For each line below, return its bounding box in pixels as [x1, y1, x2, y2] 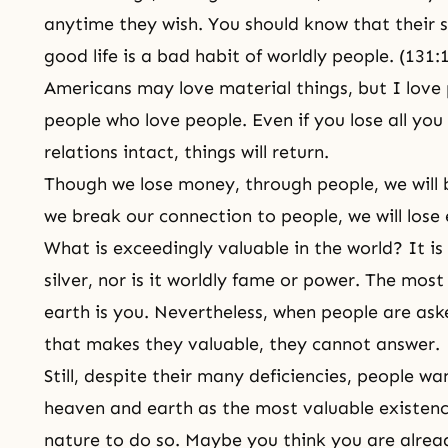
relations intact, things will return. [44, 141, 329, 163]
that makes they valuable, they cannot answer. [44, 333, 440, 355]
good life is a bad [44, 45, 195, 67]
